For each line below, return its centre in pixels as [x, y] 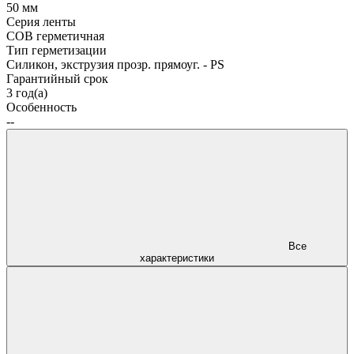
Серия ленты [41, 21]
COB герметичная [55, 36]
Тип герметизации [56, 50]
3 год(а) [27, 92]
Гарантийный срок [57, 78]
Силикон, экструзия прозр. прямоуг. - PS [115, 64]
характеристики [177, 258]
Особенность [41, 107]
